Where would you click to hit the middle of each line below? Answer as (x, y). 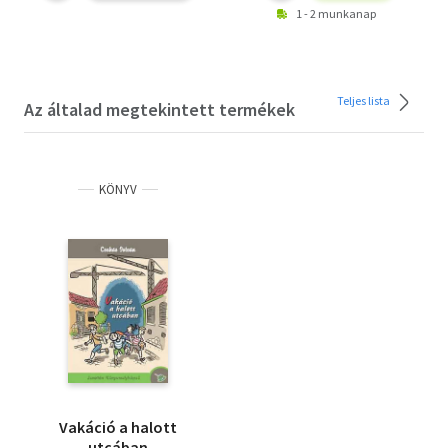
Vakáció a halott (118, 427)
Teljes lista (364, 101)
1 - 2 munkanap (336, 14)
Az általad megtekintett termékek (159, 110)
